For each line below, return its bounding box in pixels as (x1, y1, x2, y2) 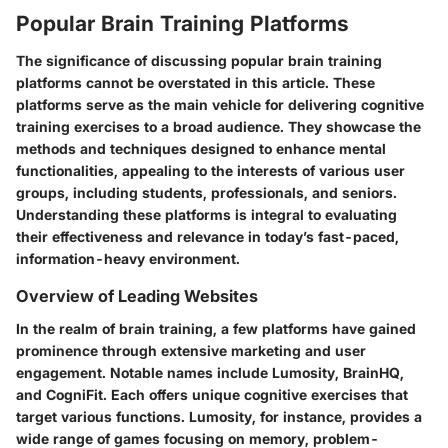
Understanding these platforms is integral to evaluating (16, 206, 397, 224)
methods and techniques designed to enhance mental (16, 140, 386, 158)
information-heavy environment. (16, 250, 240, 268)
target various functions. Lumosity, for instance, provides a (16, 407, 422, 425)
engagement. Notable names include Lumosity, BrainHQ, (16, 363, 404, 381)
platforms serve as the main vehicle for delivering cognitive (16, 96, 424, 114)
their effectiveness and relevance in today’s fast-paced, (16, 228, 399, 246)
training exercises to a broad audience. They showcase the (16, 118, 421, 136)
